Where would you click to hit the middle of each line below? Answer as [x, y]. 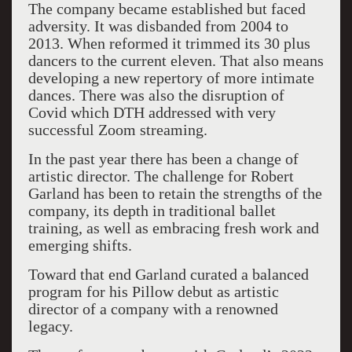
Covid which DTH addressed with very [152, 112]
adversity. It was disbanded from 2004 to [158, 26]
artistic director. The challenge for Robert [161, 176]
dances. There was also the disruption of [156, 95]
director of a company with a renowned [153, 309]
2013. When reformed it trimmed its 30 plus [169, 43]
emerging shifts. [80, 245]
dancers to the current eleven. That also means [176, 60]
